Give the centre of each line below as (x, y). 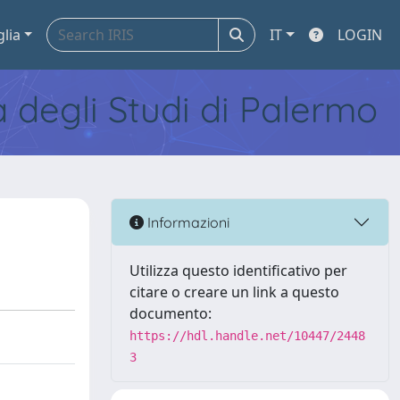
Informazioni (187, 222)
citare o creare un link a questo (234, 292)
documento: (171, 313)
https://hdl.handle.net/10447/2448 (247, 336)
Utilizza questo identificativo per (238, 271)
